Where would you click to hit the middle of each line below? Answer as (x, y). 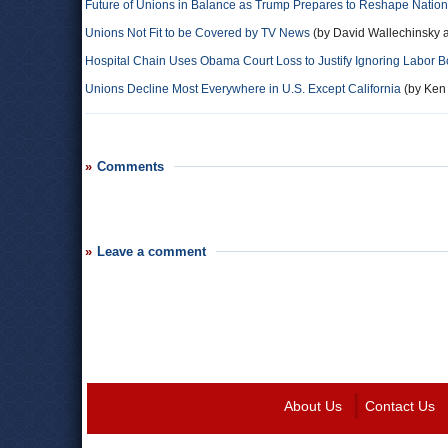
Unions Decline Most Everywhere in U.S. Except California (243, 89)
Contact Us (399, 406)
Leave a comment (151, 251)
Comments (130, 166)
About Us (312, 406)
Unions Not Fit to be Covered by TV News (197, 33)
